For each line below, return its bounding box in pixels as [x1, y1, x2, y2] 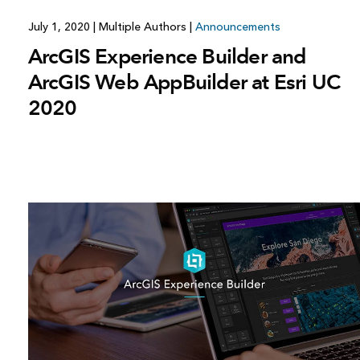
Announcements [194, 19, 280, 34]
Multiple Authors [95, 19, 190, 34]
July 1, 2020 [27, 19, 93, 34]
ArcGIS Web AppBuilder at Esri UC [27, 68, 341, 95]
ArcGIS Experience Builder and [27, 43, 306, 69]
